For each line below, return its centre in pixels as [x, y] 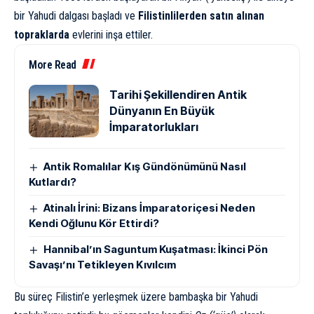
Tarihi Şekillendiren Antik [178, 94]
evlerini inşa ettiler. [111, 34]
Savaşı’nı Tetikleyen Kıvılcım [102, 264]
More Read [53, 64]
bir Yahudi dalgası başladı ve [76, 15]
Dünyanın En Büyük [162, 110]
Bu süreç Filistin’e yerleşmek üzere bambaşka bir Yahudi [136, 296]
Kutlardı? [53, 182]
